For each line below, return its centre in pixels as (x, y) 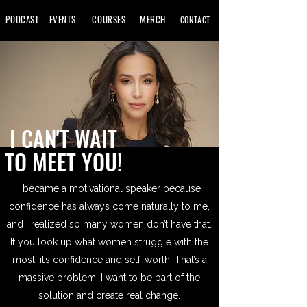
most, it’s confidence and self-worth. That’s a (109, 260)
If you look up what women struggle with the (109, 242)
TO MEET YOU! (63, 161)
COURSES (109, 19)
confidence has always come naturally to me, (109, 206)
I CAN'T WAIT (63, 138)
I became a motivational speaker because (109, 188)
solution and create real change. (109, 295)
